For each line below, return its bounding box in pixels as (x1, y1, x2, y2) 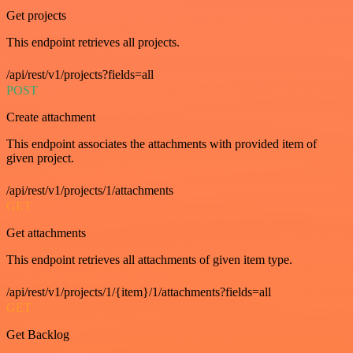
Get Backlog (6, 327, 69, 341)
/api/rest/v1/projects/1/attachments (6, 183, 173, 197)
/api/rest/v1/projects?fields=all (6, 67, 154, 81)
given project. (6, 150, 74, 165)
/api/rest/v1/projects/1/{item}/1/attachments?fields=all (6, 284, 271, 299)
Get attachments (6, 225, 86, 240)
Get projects (6, 8, 66, 22)
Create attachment (6, 110, 95, 124)
